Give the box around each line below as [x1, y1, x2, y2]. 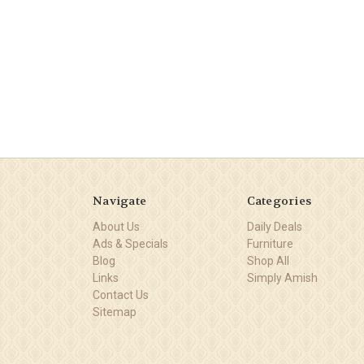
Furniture [246, 236, 293, 250]
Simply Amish [246, 271, 318, 284]
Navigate [93, 193, 146, 208]
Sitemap [93, 305, 136, 318]
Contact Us [93, 288, 149, 301]
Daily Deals [246, 219, 302, 233]
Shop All [246, 253, 289, 267]
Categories [246, 193, 311, 208]
